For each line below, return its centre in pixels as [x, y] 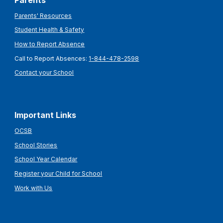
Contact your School [44, 73]
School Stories [36, 145]
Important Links [46, 115]
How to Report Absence [50, 44]
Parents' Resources [43, 15]
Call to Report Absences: [52, 58]
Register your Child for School [58, 173]
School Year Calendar [46, 159]
